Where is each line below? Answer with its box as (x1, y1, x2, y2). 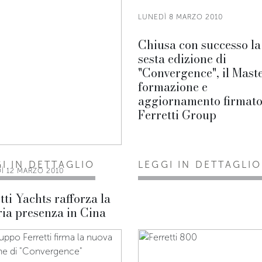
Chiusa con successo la (138, 36, 261, 54)
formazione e (138, 78, 208, 96)
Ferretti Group (138, 106, 216, 124)
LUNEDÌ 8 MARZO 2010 (138, 13, 223, 21)
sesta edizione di (138, 50, 226, 68)
